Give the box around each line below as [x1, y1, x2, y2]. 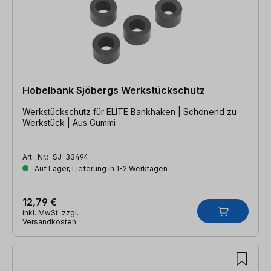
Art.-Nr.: [22, 152, 50, 162]
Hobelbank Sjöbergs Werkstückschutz [22, 83, 205, 96]
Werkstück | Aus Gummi [22, 117, 116, 128]
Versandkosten [22, 217, 76, 226]
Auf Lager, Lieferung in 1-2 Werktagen [33, 163, 168, 173]
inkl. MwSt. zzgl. [22, 207, 79, 217]
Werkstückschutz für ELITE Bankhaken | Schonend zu [22, 106, 183, 117]
